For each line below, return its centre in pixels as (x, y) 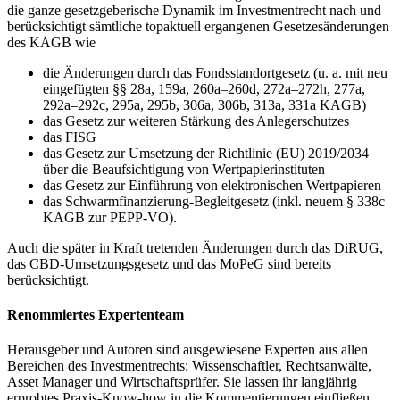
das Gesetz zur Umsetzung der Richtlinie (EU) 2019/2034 (206, 153)
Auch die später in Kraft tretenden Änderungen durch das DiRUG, (195, 247)
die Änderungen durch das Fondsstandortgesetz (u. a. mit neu (215, 72)
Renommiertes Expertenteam (96, 314)
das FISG (70, 137)
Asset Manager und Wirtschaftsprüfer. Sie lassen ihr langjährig (182, 382)
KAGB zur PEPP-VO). (110, 217)
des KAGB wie (51, 42)
